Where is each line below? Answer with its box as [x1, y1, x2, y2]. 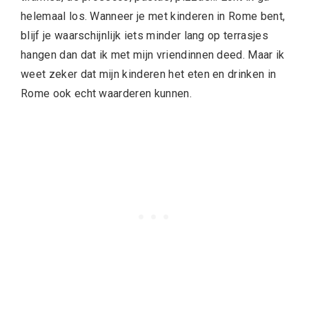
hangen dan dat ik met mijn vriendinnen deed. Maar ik [21, 48, 285, 62]
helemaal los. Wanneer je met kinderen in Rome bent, [21, 10, 286, 23]
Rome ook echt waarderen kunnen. [21, 87, 192, 101]
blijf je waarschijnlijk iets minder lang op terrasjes [21, 29, 268, 43]
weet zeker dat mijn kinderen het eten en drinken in [21, 68, 277, 81]
